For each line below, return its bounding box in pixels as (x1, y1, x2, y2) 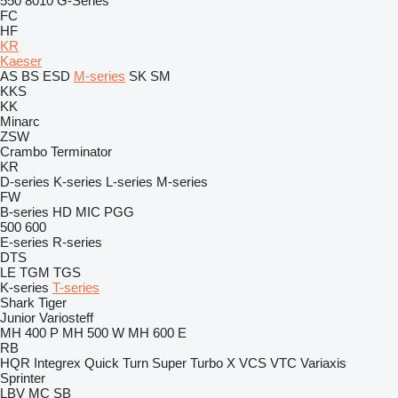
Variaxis (300, 355, 346, 370)
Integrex (34, 355, 81, 370)
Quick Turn (84, 355, 148, 370)
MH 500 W (62, 325, 124, 340)
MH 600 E (128, 325, 187, 340)
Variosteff (39, 310, 93, 325)
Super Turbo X (152, 355, 235, 370)
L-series (106, 174, 153, 189)
